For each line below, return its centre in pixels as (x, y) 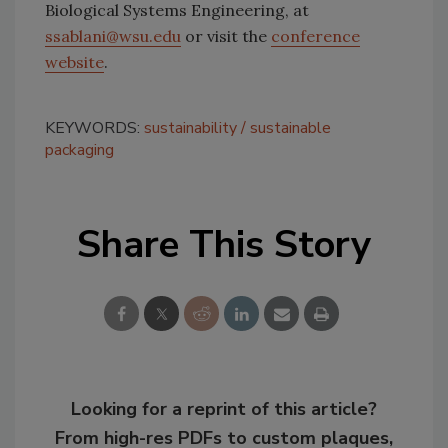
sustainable (290, 128)
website (74, 62)
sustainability (190, 128)
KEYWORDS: (94, 128)
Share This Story (224, 245)
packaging (79, 150)
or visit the (226, 36)
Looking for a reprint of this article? (224, 409)
